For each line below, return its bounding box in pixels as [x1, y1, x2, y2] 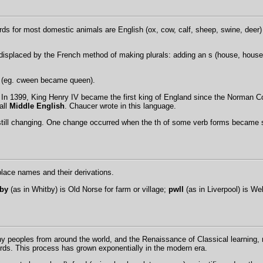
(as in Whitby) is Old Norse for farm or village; [8, 184, 168, 194]
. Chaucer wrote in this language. [64, 101, 176, 110]
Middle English [9, 101, 65, 110]
